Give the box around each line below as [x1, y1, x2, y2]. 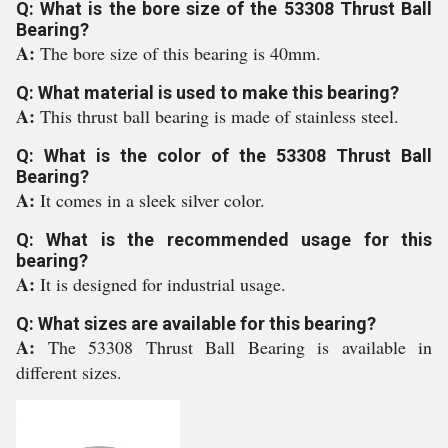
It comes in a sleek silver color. [40, 188, 265, 212]
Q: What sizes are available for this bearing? [16, 313, 376, 334]
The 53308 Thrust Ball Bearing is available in [47, 335, 432, 359]
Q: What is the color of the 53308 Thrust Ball [16, 145, 432, 166]
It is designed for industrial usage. [40, 272, 286, 296]
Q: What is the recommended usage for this [16, 229, 432, 250]
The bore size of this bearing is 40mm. [40, 41, 321, 65]
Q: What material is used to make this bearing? [16, 82, 399, 103]
